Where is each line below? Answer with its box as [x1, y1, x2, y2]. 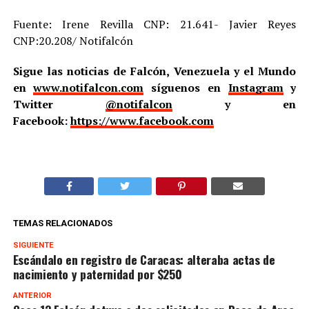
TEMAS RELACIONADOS [12, 217, 112, 228]
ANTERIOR [12, 290, 52, 300]
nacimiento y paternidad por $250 [12, 264, 182, 283]
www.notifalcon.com [33, 79, 144, 95]
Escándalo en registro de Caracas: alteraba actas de [12, 250, 275, 268]
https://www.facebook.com [70, 112, 214, 128]
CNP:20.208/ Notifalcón [12, 32, 133, 48]
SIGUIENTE [12, 240, 54, 250]
